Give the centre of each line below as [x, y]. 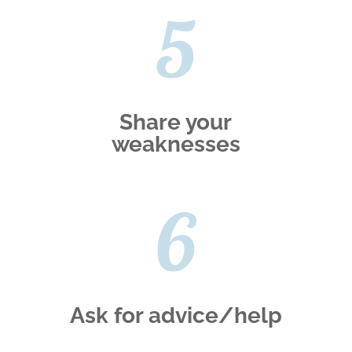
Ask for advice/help [176, 316]
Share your [176, 123]
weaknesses [176, 145]
